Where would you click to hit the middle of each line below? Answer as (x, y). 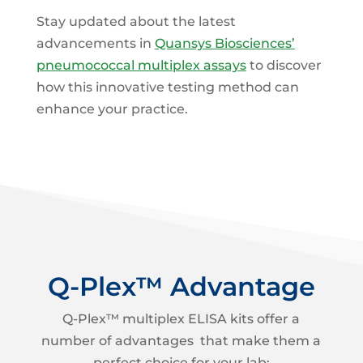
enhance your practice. (112, 109)
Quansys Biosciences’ (224, 44)
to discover (284, 66)
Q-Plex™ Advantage (181, 287)
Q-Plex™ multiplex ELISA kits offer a (181, 319)
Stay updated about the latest (136, 22)
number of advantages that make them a (181, 341)
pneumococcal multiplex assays (141, 66)
